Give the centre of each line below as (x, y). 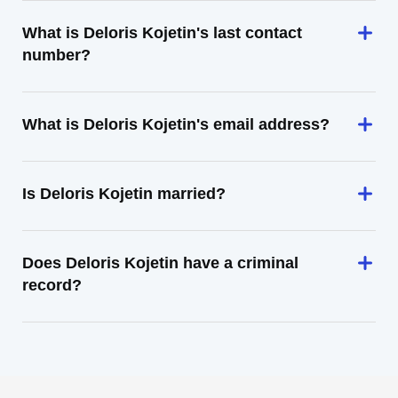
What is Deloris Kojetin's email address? (176, 124)
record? (52, 285)
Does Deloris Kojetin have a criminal (160, 263)
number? (56, 55)
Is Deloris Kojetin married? (124, 194)
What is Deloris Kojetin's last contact (162, 33)
